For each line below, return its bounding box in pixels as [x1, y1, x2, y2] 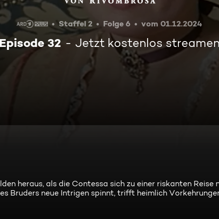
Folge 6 [103, 19, 131, 28]
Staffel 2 [59, 19, 93, 28]
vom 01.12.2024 [141, 19, 203, 28]
